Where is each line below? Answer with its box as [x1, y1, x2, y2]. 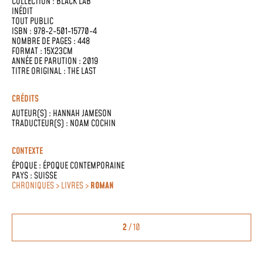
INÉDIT [12, 5, 33, 18]
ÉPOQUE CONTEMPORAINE [43, 160, 124, 172]
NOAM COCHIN [70, 117, 116, 130]
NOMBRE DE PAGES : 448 [12, 35, 90, 48]
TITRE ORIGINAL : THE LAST [12, 65, 96, 77]
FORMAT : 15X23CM [12, 45, 73, 58]
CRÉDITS [12, 93, 39, 105]
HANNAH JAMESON [53, 107, 112, 120]
